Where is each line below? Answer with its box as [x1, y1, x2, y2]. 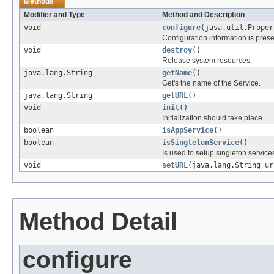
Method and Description [162, 10, 245, 19]
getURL [162, 91, 188, 100]
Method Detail [19, 207, 177, 235]
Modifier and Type [24, 10, 85, 19]
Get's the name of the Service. [162, 78, 261, 87]
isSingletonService [162, 138, 239, 147]
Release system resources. [162, 56, 252, 65]
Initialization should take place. [162, 113, 264, 122]
